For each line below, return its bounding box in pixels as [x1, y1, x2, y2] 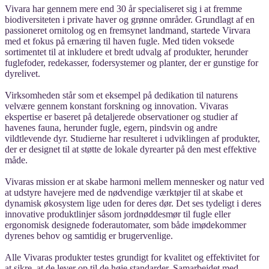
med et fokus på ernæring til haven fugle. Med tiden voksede [5, 35, 234, 46]
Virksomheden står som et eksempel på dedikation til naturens [5, 89, 238, 100]
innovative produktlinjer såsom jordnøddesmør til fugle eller [5, 208, 231, 219]
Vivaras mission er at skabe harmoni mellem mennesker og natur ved [5, 176, 264, 187]
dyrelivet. [5, 68, 40, 79]
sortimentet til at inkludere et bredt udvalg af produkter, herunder [5, 46, 248, 57]
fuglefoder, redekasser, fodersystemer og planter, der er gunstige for [5, 57, 258, 68]
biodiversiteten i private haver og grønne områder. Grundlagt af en [5, 14, 255, 25]
